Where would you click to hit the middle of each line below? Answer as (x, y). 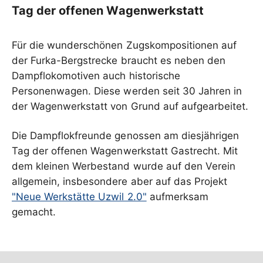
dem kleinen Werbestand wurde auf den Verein (124, 166)
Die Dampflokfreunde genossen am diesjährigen (126, 136)
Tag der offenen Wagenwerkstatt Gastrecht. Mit (125, 151)
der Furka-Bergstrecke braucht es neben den (119, 60)
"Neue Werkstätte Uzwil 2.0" (79, 197)
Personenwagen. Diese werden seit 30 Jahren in (127, 91)
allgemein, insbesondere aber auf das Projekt (120, 181)
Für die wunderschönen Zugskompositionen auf (124, 45)
